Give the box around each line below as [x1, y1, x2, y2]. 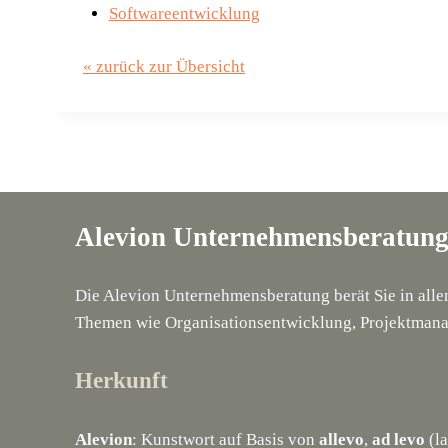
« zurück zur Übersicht [83, 56, 245, 76]
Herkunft [75, 368, 168, 393]
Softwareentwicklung [108, 4, 260, 23]
